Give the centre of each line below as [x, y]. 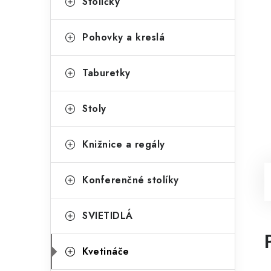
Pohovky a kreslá [123, 37]
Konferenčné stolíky [131, 180]
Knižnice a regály [124, 144]
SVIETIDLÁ [108, 216]
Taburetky [106, 73]
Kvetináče [106, 251]
